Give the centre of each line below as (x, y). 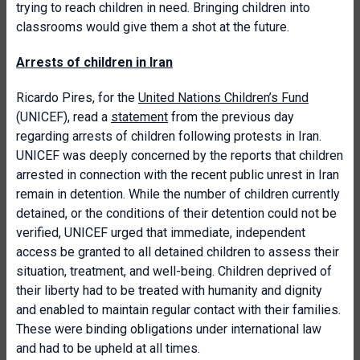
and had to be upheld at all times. (108, 348)
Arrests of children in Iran (94, 62)
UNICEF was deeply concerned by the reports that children (180, 155)
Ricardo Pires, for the (77, 98)
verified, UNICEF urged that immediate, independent (161, 233)
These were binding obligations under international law (169, 329)
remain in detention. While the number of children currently (178, 194)
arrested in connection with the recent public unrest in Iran (178, 175)
